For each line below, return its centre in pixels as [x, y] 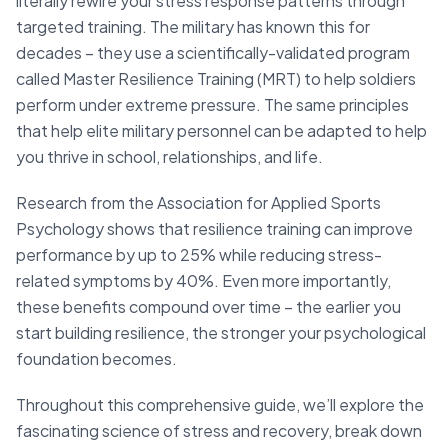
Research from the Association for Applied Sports [198, 203]
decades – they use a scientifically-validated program [213, 53]
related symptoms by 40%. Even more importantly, [203, 281]
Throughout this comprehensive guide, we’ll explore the [220, 405]
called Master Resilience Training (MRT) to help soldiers [216, 79]
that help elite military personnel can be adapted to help [221, 131]
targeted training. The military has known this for [193, 27]
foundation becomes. [96, 359]
